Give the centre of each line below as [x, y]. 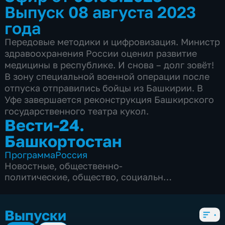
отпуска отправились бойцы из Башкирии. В [104, 88]
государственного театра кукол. [77, 111]
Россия [72, 154]
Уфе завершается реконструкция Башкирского [109, 99]
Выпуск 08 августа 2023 [100, 12]
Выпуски [36, 215]
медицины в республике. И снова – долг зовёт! [109, 65]
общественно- [91, 165]
